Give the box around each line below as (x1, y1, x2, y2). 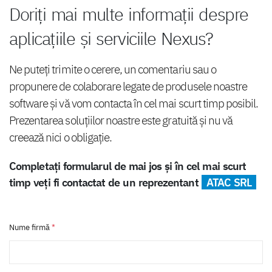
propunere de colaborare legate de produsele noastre (9, 78, 248, 94)
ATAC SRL (206, 175, 252, 190)
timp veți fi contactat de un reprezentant (9, 175, 202, 190)
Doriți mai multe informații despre (9, 3, 248, 26)
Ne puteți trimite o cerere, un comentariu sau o (9, 61, 216, 77)
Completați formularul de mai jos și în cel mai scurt (9, 158, 246, 174)
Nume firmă (9, 222, 52, 233)
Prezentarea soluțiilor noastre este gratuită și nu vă (9, 112, 233, 128)
